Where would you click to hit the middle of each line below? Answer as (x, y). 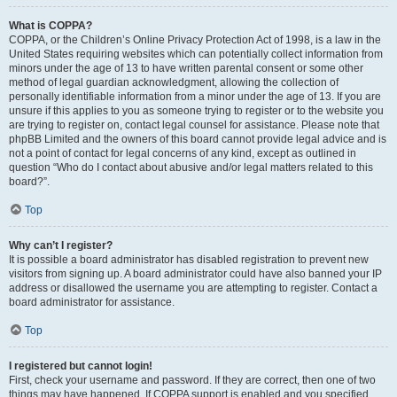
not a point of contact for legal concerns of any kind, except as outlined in (183, 153)
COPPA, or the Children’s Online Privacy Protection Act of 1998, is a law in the (195, 40)
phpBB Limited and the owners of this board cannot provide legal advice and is (198, 139)
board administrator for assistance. (92, 302)
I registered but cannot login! (81, 366)
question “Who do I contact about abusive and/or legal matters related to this (191, 167)
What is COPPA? (51, 26)
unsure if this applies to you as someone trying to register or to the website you (196, 111)
